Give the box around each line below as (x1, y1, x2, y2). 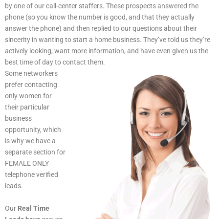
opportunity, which (5, 125, 61, 133)
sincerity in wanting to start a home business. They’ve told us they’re (5, 35, 210, 44)
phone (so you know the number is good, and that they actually (5, 13, 195, 21)
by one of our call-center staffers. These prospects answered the (5, 1, 198, 10)
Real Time (18, 204, 49, 212)
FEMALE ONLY (5, 159, 49, 167)
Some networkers (5, 69, 58, 77)
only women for (5, 91, 52, 100)
